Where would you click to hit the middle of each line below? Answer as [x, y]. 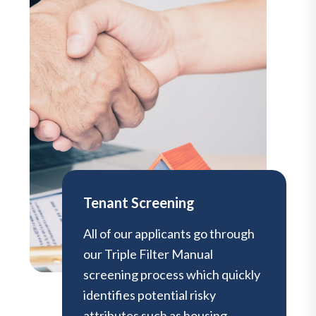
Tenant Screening [139, 202]
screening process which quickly [172, 274]
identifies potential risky [150, 294]
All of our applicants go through [169, 233]
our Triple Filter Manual [148, 254]
